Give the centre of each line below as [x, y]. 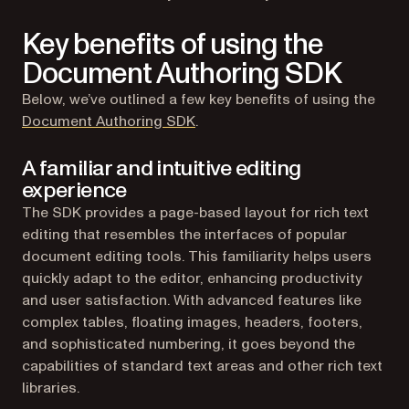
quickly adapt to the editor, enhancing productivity [192, 278]
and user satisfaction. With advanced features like [192, 300]
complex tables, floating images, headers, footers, [192, 322]
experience [74, 190]
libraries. [51, 388]
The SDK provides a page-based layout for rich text [195, 212]
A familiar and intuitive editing [162, 168]
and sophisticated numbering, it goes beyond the [189, 344]
